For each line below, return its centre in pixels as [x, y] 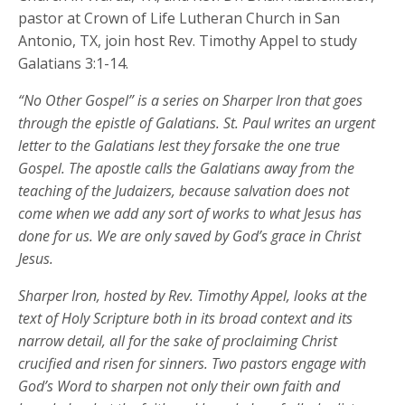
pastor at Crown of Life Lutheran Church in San [179, 18]
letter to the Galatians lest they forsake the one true [179, 145]
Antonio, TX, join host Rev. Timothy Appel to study [188, 40]
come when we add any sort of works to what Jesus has [190, 213]
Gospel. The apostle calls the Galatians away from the [187, 168]
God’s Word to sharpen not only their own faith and [179, 386]
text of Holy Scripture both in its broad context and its [186, 318]
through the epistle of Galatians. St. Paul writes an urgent [197, 122]
